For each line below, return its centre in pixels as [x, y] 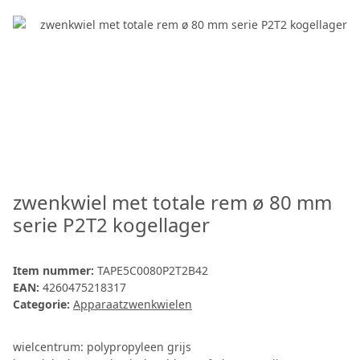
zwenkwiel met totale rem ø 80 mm [172, 202]
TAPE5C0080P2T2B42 [153, 271]
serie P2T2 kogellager [111, 225]
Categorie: [43, 305]
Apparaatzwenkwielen [133, 305]
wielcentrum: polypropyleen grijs [102, 347]
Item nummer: [55, 271]
